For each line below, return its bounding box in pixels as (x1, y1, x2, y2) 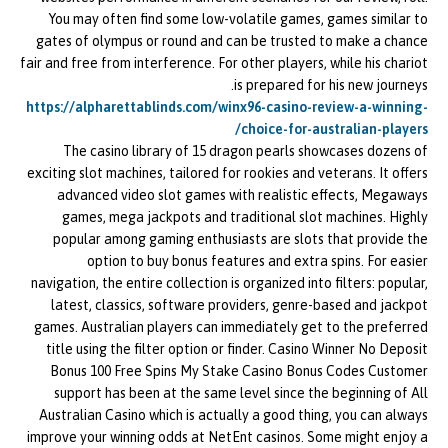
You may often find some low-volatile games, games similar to (49, 11, 428, 28)
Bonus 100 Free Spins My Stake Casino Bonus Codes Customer (50, 363, 428, 380)
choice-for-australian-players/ (241, 121, 428, 138)
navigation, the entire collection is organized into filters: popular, (31, 275, 428, 292)
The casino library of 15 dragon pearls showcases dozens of (63, 143, 428, 160)
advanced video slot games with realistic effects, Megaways (57, 187, 428, 204)
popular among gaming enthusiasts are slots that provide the (53, 231, 428, 248)
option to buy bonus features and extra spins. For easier (87, 253, 428, 270)
